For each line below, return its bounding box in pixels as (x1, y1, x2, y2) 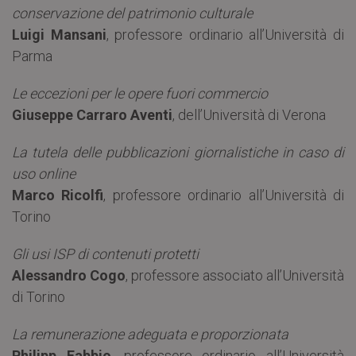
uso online (12, 164, 75, 182)
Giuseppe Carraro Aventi (12, 106, 172, 123)
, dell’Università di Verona (172, 106, 326, 123)
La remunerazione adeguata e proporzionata (12, 325, 288, 342)
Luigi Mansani (12, 25, 106, 43)
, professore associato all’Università (126, 266, 344, 284)
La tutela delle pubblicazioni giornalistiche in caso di (12, 143, 344, 161)
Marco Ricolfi (12, 186, 104, 203)
